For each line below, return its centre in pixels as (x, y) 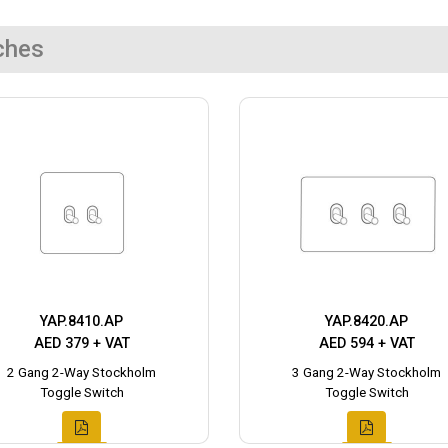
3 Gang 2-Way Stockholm (366, 373)
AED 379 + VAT (81, 344)
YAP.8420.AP (366, 322)
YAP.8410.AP (81, 322)
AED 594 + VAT (366, 344)
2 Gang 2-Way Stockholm (81, 373)
